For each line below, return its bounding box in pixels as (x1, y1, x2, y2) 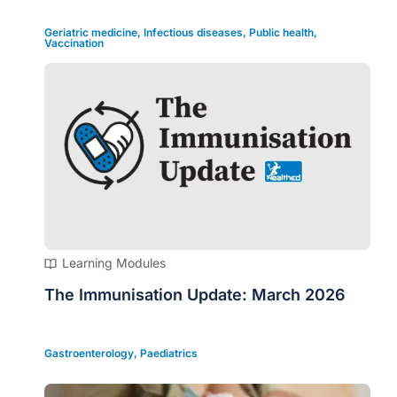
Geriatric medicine (44, 25, 137, 39)
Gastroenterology (44, 346, 134, 360)
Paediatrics (140, 346, 198, 360)
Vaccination (44, 35, 104, 50)
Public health (249, 25, 314, 39)
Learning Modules (62, 255, 166, 270)
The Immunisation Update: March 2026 (44, 284, 346, 304)
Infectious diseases (144, 25, 243, 39)
